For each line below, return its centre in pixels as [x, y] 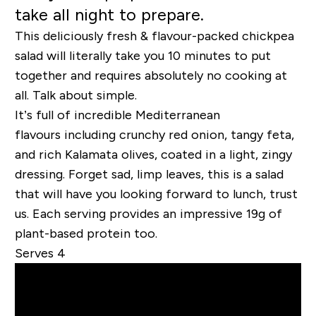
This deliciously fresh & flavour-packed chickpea [154, 36]
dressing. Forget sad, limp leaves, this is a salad [149, 174]
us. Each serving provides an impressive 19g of [148, 213]
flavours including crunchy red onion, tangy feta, [154, 134]
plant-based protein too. [87, 233]
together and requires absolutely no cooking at [151, 75]
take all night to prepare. [109, 14]
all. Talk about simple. [77, 95]
